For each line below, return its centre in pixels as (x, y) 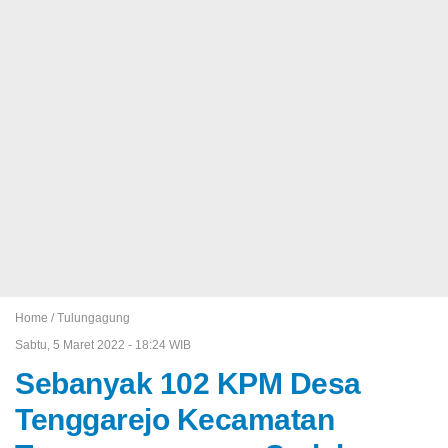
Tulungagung (93, 317)
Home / (36, 317)
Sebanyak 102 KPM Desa (188, 383)
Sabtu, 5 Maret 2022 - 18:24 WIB (103, 344)
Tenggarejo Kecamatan (174, 419)
